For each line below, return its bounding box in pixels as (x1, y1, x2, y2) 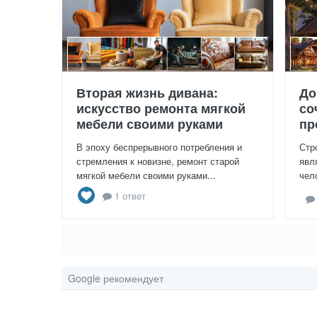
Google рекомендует (68, 271, 163, 286)
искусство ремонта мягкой (76, 99, 246, 118)
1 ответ (112, 188, 146, 202)
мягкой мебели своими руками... (76, 168, 216, 183)
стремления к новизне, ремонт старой (76, 154, 239, 168)
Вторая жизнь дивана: (76, 83, 218, 103)
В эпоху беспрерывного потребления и (76, 140, 242, 154)
